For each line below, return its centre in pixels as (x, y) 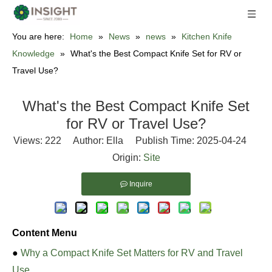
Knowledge (33, 53)
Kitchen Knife (207, 36)
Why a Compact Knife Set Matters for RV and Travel (132, 253)
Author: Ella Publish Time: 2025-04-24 (160, 141)
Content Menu (45, 233)
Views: (29, 141)
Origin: (127, 158)
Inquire (141, 184)
